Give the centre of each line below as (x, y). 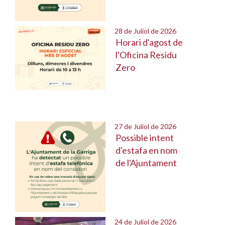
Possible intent (145, 138)
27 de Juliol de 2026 (141, 126)
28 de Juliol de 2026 (141, 31)
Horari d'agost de (149, 42)
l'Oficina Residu (146, 55)
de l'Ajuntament (146, 163)
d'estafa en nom (146, 150)
